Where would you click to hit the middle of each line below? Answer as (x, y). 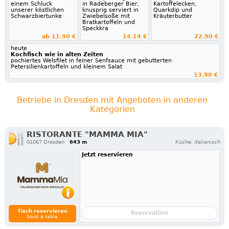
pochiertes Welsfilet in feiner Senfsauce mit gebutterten (91, 61)
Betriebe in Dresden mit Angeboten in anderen (112, 100)
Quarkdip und (173, 10)
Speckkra (95, 29)
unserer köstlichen (37, 10)
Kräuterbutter (173, 16)
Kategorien (112, 109)
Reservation (150, 213)
